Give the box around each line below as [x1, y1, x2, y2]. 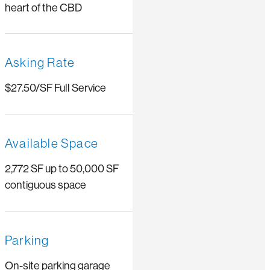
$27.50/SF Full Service [5, 82, 106, 95]
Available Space [5, 136, 98, 151]
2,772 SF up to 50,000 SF [5, 163, 119, 175]
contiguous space [5, 179, 86, 192]
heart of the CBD [5, 1, 82, 14]
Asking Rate [5, 55, 75, 71]
